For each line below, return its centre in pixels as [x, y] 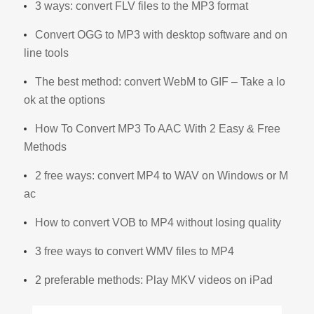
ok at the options [65, 100]
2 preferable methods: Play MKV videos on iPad [154, 280]
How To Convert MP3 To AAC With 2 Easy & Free [158, 128]
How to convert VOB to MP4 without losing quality [158, 222]
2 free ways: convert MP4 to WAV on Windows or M [162, 175]
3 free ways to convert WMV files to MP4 [135, 251]
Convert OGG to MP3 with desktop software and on [162, 34]
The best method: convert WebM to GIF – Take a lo [161, 81]
